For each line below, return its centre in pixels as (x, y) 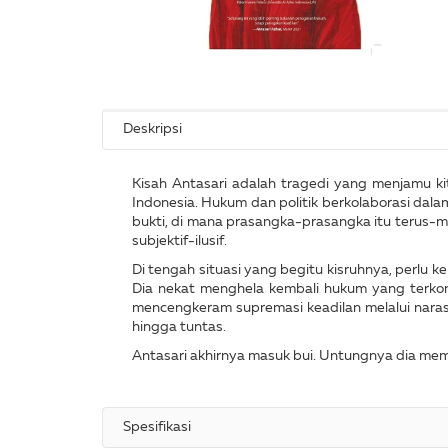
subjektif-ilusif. (181, 240)
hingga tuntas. (180, 326)
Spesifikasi (157, 426)
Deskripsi (152, 128)
